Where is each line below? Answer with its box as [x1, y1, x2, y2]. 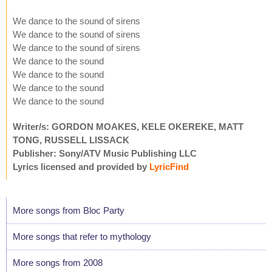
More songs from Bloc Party [13, 205, 124, 216]
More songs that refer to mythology [13, 231, 151, 242]
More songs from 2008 [13, 257, 103, 268]
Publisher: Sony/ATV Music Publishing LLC [13, 148, 197, 158]
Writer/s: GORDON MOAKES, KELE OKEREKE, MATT [13, 121, 243, 132]
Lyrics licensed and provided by [13, 161, 149, 172]
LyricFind [149, 161, 189, 172]
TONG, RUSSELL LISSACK [13, 134, 129, 145]
